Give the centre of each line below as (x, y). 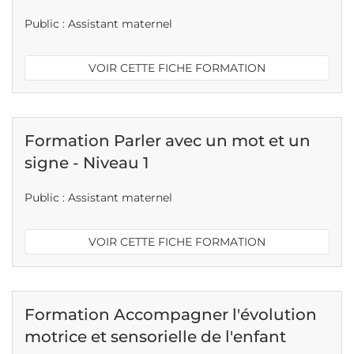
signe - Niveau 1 (87, 163)
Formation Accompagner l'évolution (171, 314)
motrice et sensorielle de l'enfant (155, 337)
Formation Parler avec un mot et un (168, 141)
